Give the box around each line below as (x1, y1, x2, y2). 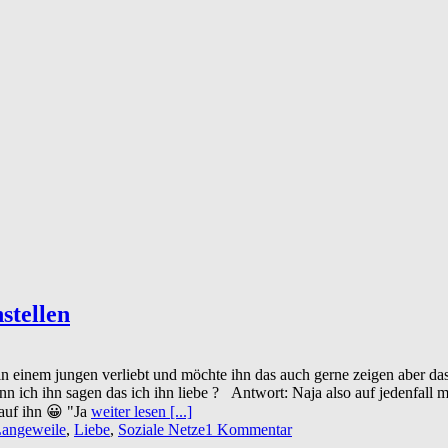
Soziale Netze (118, 420, 205, 438)
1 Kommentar (205, 420, 292, 438)
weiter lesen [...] (91, 402, 192, 420)
